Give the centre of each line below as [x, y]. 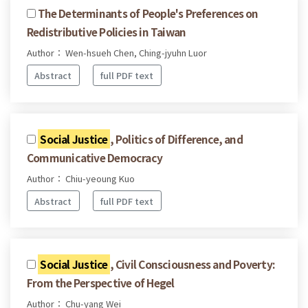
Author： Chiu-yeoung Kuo [81, 178]
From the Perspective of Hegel [101, 283]
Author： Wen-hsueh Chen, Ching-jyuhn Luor [117, 53]
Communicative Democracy [95, 157]
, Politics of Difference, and [176, 139]
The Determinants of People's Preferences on [148, 13]
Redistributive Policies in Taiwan [107, 32]
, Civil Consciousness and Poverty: [192, 264]
